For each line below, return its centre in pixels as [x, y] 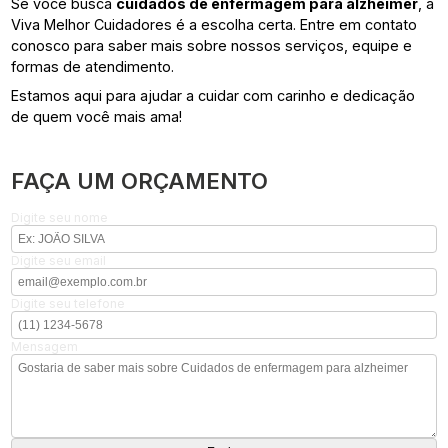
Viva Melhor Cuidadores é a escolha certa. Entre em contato [214, 24]
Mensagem [45, 346]
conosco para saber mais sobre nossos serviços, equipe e [212, 45]
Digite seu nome [60, 217]
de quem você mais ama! [97, 116]
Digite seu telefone [68, 303]
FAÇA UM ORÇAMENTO [140, 180]
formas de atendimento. [93, 66]
